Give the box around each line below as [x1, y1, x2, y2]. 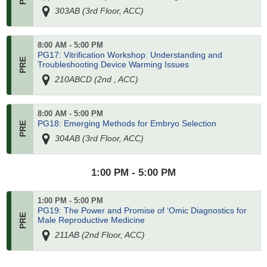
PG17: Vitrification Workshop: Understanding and [37, 50, 222, 60]
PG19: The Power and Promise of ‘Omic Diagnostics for [37, 206, 247, 216]
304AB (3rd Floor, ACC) [52, 133, 144, 143]
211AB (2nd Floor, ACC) [52, 229, 145, 240]
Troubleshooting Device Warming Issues [37, 60, 189, 70]
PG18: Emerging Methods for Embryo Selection [37, 119, 216, 129]
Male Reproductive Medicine [37, 215, 145, 225]
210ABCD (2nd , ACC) [52, 74, 138, 84]
